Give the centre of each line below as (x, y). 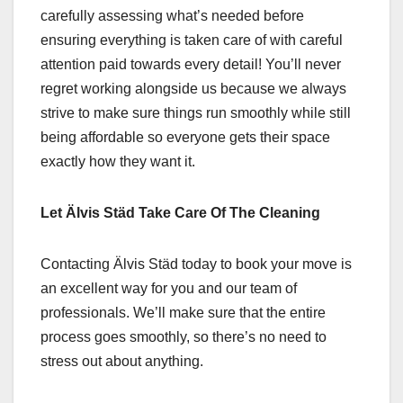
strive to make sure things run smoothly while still (196, 113)
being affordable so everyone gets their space (185, 137)
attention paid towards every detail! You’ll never (191, 64)
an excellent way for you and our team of (169, 288)
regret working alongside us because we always (193, 89)
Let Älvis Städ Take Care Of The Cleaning (180, 213)
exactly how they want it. (118, 161)
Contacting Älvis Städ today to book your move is (196, 264)
